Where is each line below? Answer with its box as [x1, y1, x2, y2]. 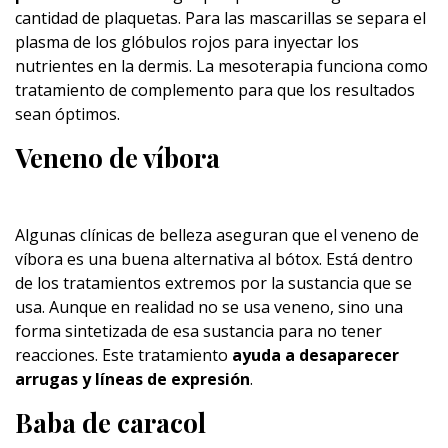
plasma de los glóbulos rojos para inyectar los [15, 31, 359, 53]
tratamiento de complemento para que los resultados [15, 79, 415, 101]
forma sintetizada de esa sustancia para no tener [15, 320, 382, 342]
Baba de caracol [15, 405, 206, 440]
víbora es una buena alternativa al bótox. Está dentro [15, 248, 413, 270]
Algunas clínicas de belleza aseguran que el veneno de [15, 224, 419, 246]
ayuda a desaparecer [232, 344, 399, 366]
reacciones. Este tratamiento [15, 344, 232, 366]
